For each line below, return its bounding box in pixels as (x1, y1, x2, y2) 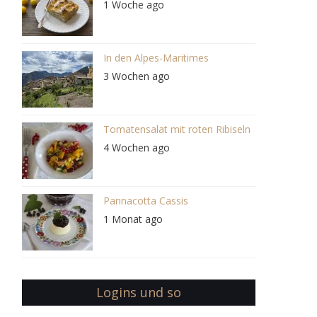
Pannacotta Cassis (103, 194, 188, 207)
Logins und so (96, 284, 181, 301)
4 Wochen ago (103, 141, 170, 154)
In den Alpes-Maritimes (103, 51, 209, 64)
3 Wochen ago (103, 69, 170, 83)
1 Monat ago (103, 212, 163, 226)
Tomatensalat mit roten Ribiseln (103, 122, 250, 136)
